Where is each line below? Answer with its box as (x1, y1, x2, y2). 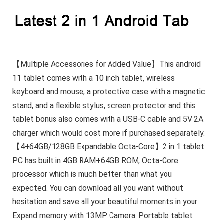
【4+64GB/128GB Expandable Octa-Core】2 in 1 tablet (12, 141, 204, 151)
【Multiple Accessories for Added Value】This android (12, 59, 201, 69)
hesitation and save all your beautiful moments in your (12, 196, 197, 206)
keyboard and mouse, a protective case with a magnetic (12, 86, 205, 96)
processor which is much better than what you (12, 169, 172, 179)
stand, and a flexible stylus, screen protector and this (12, 100, 195, 110)
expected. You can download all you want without (12, 183, 183, 192)
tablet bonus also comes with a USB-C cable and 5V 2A (12, 114, 203, 124)
